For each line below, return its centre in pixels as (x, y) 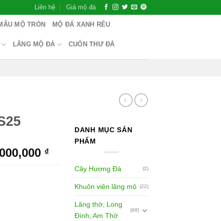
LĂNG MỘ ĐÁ (34, 44)
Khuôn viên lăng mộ (106, 186)
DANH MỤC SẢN (104, 129)
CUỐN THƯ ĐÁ (92, 44)
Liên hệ (45, 7)
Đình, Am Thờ (96, 215)
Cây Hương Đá (98, 168)
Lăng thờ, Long (98, 204)
